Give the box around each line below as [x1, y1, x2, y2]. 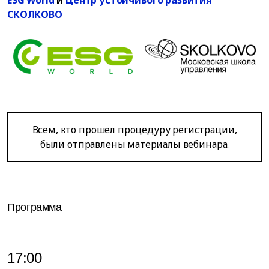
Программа [7, 201, 62, 213]
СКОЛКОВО [7, 7, 62, 21]
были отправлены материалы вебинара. [40, 137, 229, 151]
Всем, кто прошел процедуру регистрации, [32, 122, 237, 136]
